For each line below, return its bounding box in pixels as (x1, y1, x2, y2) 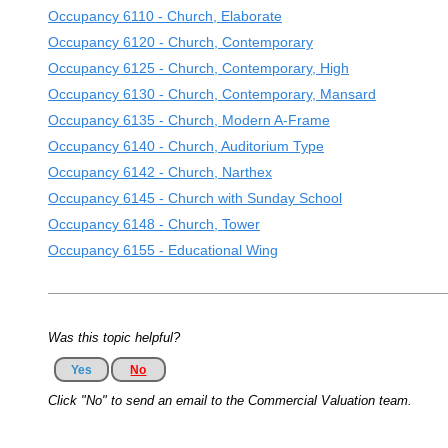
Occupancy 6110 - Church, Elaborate (47, 7, 282, 24)
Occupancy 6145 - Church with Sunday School (47, 189, 342, 206)
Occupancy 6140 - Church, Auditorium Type (47, 137, 324, 154)
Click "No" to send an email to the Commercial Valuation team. (47, 392, 412, 408)
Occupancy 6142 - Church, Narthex (47, 163, 272, 180)
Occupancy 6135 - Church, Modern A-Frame (47, 111, 330, 128)
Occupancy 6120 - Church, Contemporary (47, 33, 313, 50)
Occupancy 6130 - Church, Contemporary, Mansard (47, 85, 376, 102)
